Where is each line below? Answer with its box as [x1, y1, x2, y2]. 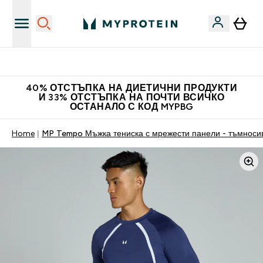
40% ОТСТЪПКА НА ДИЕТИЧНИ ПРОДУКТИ [25, 83, 238, 93]
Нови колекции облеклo [93, 57, 184, 66]
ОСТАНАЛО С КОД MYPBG [69, 102, 194, 112]
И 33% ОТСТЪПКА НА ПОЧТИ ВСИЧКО [38, 92, 225, 102]
